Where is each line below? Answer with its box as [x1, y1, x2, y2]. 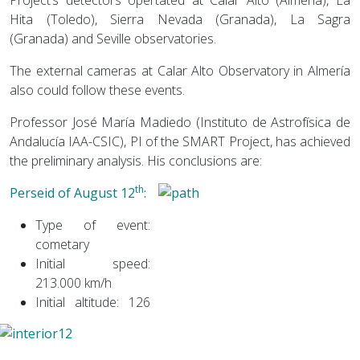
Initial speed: [35, 254, 150, 272]
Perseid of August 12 [10, 183, 135, 202]
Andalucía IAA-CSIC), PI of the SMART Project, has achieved [10, 132, 350, 150]
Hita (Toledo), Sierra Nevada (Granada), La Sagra [10, 10, 350, 28]
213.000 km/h [35, 273, 112, 292]
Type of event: [35, 215, 150, 234]
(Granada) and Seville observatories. [10, 29, 216, 47]
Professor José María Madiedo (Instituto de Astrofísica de [10, 112, 350, 131]
